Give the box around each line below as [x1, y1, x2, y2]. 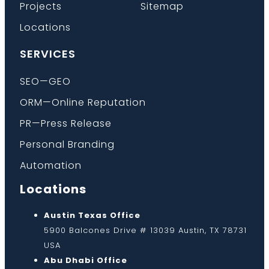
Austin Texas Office [44, 209, 141, 221]
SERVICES [20, 46, 76, 61]
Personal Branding [20, 137, 115, 151]
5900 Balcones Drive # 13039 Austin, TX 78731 [44, 224, 247, 236]
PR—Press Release [20, 116, 112, 130]
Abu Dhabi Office [44, 254, 127, 266]
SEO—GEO [20, 74, 71, 88]
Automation [20, 158, 82, 172]
